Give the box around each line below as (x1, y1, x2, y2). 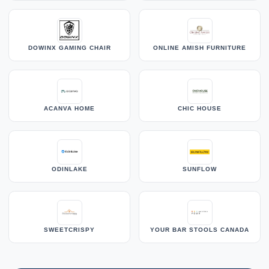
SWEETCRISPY (44, 226, 95, 233)
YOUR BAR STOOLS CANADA (150, 226, 249, 233)
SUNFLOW (183, 165, 217, 172)
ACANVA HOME (44, 104, 95, 112)
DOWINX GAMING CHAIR (28, 44, 111, 51)
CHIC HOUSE (178, 104, 222, 112)
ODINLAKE (51, 165, 88, 172)
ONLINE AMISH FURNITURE (153, 44, 246, 51)
